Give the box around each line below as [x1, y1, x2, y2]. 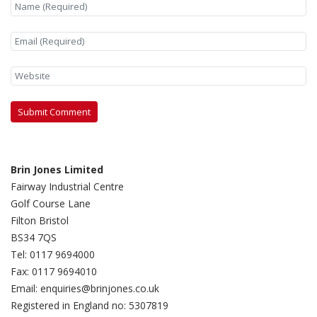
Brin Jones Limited [11, 163, 103, 176]
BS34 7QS [11, 231, 57, 244]
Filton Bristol [11, 214, 69, 227]
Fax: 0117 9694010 [11, 265, 97, 278]
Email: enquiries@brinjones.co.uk [11, 282, 159, 295]
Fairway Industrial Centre [11, 180, 124, 193]
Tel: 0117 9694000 [11, 248, 95, 261]
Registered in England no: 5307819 [11, 299, 168, 312]
